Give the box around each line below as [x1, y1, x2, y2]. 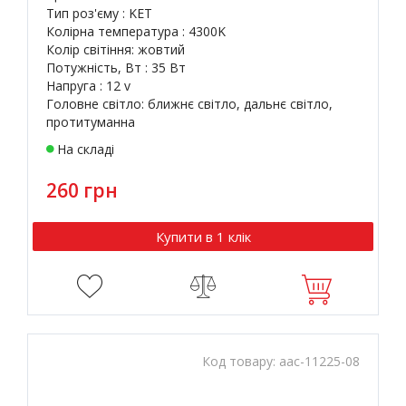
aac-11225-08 [279, 353, 360, 370]
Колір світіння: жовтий [46, 41, 185, 58]
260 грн [46, 178, 118, 203]
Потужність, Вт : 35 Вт [46, 59, 186, 76]
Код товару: [202, 353, 279, 370]
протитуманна [46, 113, 135, 130]
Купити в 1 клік [155, 227, 251, 246]
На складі [57, 140, 114, 158]
